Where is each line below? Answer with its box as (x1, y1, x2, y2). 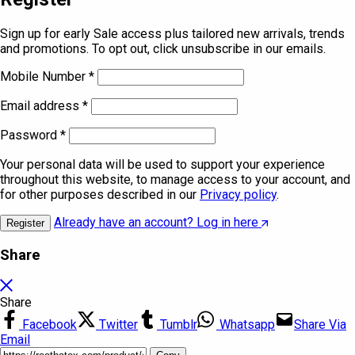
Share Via (294, 316, 346, 332)
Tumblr (157, 316, 197, 332)
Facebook (19, 316, 77, 332)
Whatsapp (216, 316, 275, 332)
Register (6, 217, 44, 230)
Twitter (96, 316, 138, 332)
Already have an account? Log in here (54, 215, 258, 231)
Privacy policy (200, 187, 277, 203)
